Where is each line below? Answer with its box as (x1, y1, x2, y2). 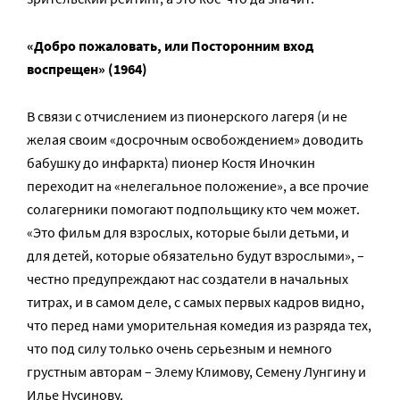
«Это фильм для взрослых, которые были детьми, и (27, 223, 349, 241)
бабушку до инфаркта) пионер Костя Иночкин (27, 154, 315, 171)
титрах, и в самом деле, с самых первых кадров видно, (27, 293, 364, 311)
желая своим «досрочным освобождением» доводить (27, 130, 363, 148)
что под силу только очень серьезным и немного (27, 339, 332, 357)
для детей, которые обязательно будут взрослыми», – (27, 246, 364, 264)
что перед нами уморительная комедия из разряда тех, (27, 316, 371, 334)
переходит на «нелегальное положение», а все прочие (27, 177, 369, 195)
